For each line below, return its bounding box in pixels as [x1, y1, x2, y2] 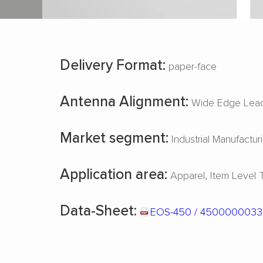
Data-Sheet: [60, 200, 137, 220]
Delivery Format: [60, 54, 166, 75]
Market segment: [60, 127, 168, 147]
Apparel [170, 168, 205, 182]
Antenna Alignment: [60, 90, 188, 111]
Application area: [60, 163, 167, 184]
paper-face [166, 59, 217, 73]
